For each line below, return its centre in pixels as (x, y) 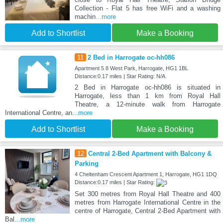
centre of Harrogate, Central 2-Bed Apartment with (147, 211)
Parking (86, 163)
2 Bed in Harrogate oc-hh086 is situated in (147, 87)
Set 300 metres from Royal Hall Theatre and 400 (147, 194)
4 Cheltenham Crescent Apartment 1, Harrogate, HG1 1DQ (146, 174)
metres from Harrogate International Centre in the (147, 202)
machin (85, 16)
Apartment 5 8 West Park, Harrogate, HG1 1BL (131, 68)
